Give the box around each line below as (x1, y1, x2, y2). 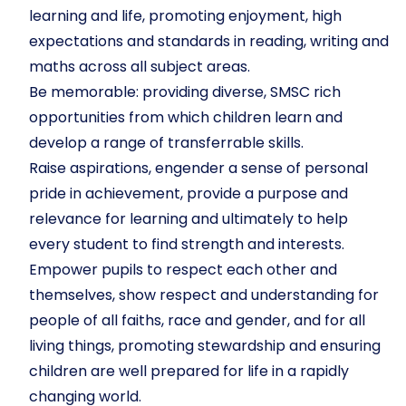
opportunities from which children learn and (29, 107, 343, 128)
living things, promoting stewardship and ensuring (29, 335, 381, 356)
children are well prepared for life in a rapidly (29, 361, 349, 382)
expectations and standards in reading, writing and (29, 31, 389, 52)
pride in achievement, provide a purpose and (29, 183, 348, 204)
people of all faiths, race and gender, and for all (29, 310, 365, 331)
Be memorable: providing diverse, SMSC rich (29, 82, 341, 102)
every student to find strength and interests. (29, 234, 344, 255)
